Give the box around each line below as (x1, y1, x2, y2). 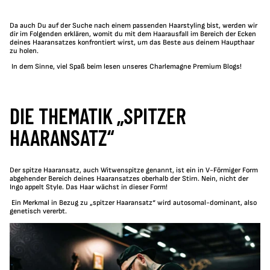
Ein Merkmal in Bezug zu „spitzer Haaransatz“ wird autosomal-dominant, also (11, 198, 257, 208)
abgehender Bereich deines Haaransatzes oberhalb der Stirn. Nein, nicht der (10, 174, 248, 184)
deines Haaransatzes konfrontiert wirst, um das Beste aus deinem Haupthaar (10, 38, 254, 48)
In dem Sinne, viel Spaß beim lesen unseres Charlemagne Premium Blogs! (11, 62, 242, 72)
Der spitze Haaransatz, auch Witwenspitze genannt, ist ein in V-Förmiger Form (10, 166, 258, 175)
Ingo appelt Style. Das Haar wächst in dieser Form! (10, 183, 168, 192)
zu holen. (10, 46, 39, 56)
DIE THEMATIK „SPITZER (10, 102, 186, 129)
